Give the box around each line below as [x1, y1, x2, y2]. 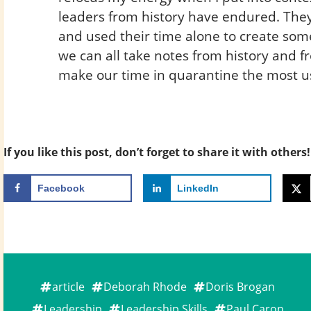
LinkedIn [176, 182, 219, 194]
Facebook [37, 182, 85, 194]
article [52, 278, 85, 294]
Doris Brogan [205, 278, 275, 294]
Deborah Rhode [103, 278, 187, 294]
